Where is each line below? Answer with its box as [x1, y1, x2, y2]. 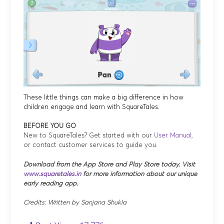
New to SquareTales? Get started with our [23, 132, 154, 139]
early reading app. [23, 180, 78, 187]
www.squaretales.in [23, 170, 81, 177]
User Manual [154, 132, 192, 139]
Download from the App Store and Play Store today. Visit [23, 161, 195, 168]
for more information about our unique [81, 170, 197, 177]
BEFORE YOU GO [23, 123, 76, 130]
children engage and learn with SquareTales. [23, 103, 160, 110]
